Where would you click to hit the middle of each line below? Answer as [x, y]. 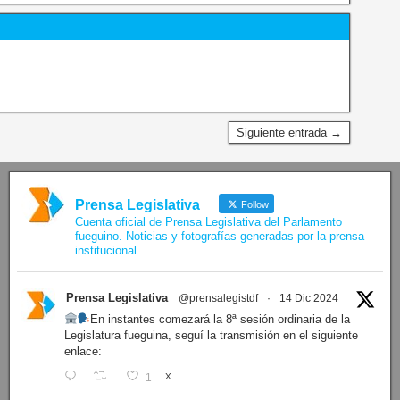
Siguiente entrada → [290, 132]
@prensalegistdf [218, 298]
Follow [253, 204]
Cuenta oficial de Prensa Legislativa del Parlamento [208, 221]
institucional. [107, 250]
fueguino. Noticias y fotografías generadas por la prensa [219, 236]
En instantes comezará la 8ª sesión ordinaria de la [221, 319]
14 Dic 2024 [308, 298]
